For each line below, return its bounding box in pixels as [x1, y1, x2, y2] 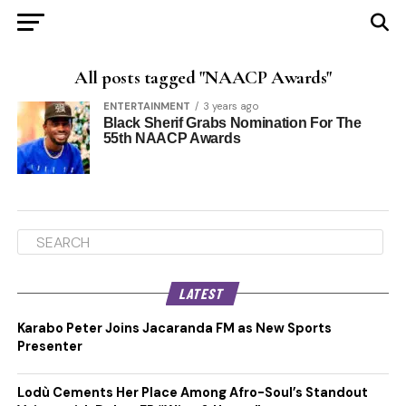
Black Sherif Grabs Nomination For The [102, 115, 362, 130]
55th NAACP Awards [102, 130, 241, 146]
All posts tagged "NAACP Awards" [73, 66, 333, 89]
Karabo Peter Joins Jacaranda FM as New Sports [16, 320, 332, 336]
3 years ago [202, 100, 259, 112]
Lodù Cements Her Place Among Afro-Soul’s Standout [16, 384, 368, 401]
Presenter [16, 338, 82, 354]
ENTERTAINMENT [102, 100, 190, 112]
